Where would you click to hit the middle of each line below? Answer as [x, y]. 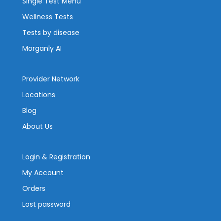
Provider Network [51, 79]
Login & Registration [56, 157]
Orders [34, 188]
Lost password [46, 204]
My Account [43, 173]
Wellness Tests [48, 17]
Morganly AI [42, 48]
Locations [39, 95]
